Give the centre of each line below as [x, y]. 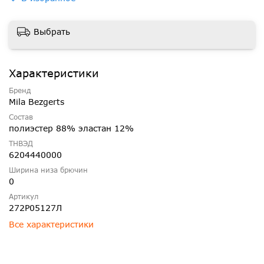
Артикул [24, 197]
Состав [21, 117]
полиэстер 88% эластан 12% [71, 128]
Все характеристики [51, 225]
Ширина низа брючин [48, 170]
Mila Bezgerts [37, 102]
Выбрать [52, 32]
